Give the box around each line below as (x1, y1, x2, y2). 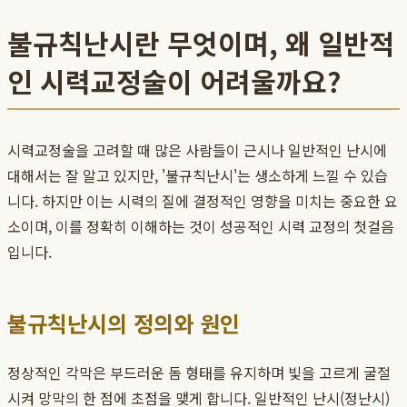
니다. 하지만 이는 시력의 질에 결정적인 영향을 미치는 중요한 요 (7, 190, 398, 213)
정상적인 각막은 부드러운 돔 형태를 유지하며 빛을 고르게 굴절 (7, 362, 391, 384)
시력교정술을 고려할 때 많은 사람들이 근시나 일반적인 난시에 (7, 139, 387, 162)
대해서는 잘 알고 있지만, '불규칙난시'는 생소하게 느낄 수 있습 (7, 164, 388, 187)
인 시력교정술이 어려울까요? (7, 61, 341, 102)
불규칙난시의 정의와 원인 (7, 307, 240, 340)
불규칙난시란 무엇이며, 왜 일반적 (7, 23, 394, 64)
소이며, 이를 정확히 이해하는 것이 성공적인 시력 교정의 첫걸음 (7, 215, 394, 238)
